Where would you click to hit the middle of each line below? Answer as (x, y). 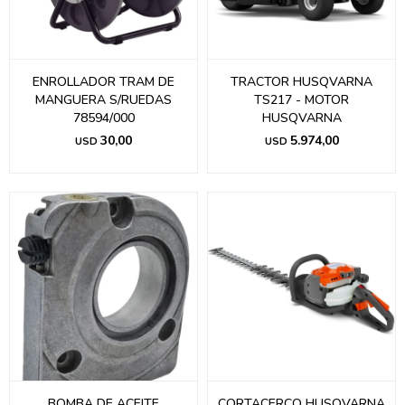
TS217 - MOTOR (301, 100)
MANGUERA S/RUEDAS (104, 100)
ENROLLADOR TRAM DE (104, 82)
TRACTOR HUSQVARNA (301, 82)
